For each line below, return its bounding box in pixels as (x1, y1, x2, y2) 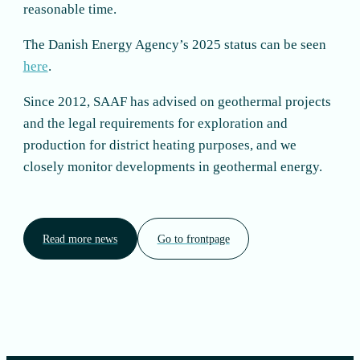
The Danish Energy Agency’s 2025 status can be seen (22, 36, 326, 52)
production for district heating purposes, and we (22, 137, 297, 153)
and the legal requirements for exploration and (22, 115, 288, 131)
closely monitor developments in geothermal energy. (22, 158, 322, 174)
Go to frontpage (157, 231, 230, 245)
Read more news (43, 231, 118, 245)
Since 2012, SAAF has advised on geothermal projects (22, 93, 331, 109)
